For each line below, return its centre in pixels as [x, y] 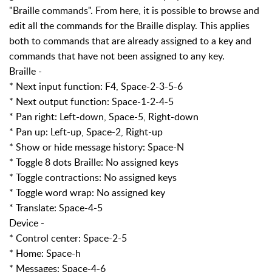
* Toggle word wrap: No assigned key [87, 192]
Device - [27, 223]
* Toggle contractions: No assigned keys [93, 177]
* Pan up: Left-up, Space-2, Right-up [86, 131]
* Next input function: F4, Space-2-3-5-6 [96, 86]
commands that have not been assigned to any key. [117, 56]
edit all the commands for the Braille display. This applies [129, 25]
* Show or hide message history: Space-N [97, 147]
